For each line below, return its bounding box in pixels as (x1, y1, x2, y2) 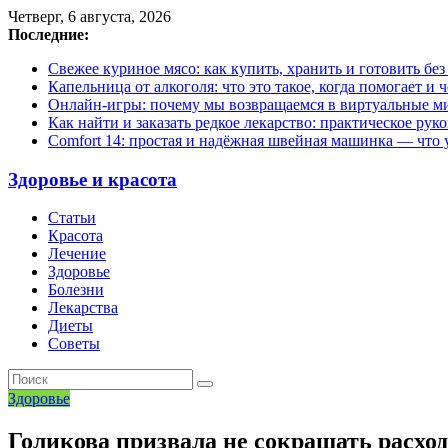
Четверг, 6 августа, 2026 (8, 8, 171, 25)
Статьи (48, 209, 96, 227)
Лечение (48, 245, 106, 263)
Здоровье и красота (8, 168, 177, 190)
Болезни (48, 281, 104, 299)
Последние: (8, 26, 89, 43)
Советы (48, 335, 100, 353)
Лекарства (48, 299, 118, 317)
